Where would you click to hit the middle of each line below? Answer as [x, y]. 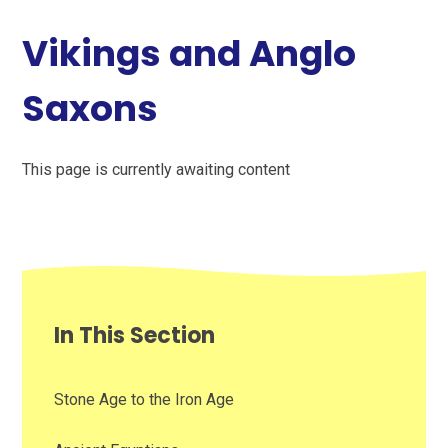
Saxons [90, 109]
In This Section [135, 335]
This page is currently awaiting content [156, 169]
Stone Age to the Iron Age [144, 399]
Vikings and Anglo [189, 54]
